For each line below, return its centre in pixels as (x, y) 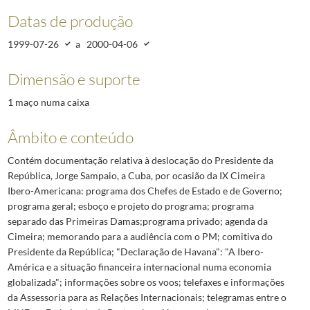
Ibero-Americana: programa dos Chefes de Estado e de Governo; (145, 191)
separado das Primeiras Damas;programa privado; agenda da (137, 221)
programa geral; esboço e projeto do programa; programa (130, 206)
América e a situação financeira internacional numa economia (139, 267)
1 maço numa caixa (48, 102)
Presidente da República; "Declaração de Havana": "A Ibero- (135, 252)
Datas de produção (70, 20)
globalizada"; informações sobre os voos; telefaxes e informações (146, 282)
